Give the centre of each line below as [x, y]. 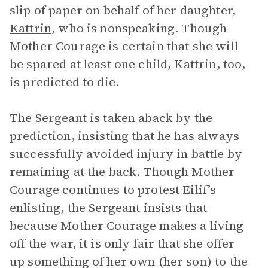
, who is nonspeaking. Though [139, 28]
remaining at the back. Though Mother [122, 172]
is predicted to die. [64, 82]
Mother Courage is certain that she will [124, 46]
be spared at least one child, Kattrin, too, [128, 64]
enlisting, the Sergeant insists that [109, 208]
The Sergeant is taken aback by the [111, 118]
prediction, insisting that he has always [124, 136]
